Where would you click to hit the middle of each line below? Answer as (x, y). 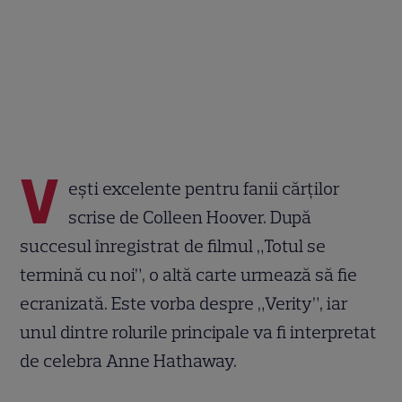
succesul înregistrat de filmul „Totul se (173, 245)
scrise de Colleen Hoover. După (190, 217)
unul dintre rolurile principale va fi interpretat (199, 332)
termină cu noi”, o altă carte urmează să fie (189, 274)
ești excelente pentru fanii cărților (205, 188)
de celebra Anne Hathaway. (131, 360)
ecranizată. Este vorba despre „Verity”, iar (184, 303)
